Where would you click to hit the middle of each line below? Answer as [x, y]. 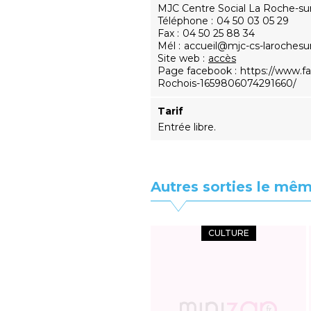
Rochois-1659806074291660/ [227, 83]
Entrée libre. [187, 127]
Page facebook [195, 71]
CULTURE [228, 233]
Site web [179, 58]
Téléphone [183, 21]
